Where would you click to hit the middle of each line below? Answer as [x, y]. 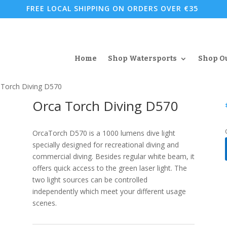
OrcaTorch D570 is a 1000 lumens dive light [104, 133]
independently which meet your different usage [109, 192]
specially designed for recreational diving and [105, 145]
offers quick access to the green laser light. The [109, 168]
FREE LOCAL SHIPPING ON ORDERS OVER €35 [112, 8]
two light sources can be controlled [90, 180]
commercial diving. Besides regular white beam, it [113, 157]
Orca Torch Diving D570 [105, 106]
